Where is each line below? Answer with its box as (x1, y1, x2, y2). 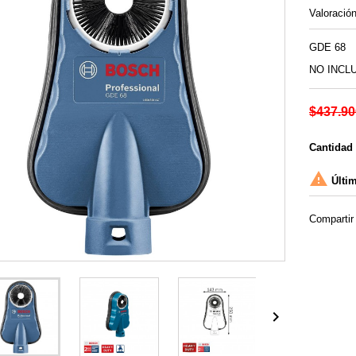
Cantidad (309, 141, 353, 154)
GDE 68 (309, 41, 346, 54)
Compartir (309, 213, 354, 226)
